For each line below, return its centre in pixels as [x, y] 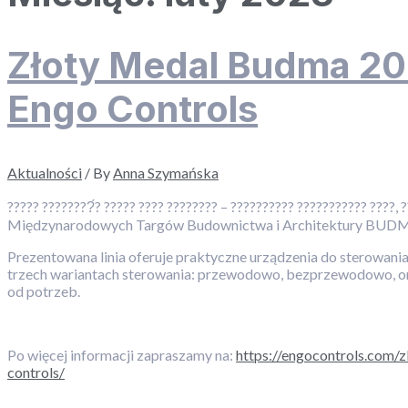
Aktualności [45, 172]
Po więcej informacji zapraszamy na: [122, 354]
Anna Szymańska [166, 172]
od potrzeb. [44, 291]
